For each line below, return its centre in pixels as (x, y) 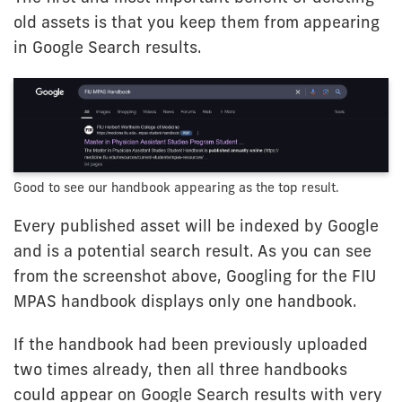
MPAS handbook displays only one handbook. (185, 301)
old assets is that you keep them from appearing (197, 22)
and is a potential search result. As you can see (192, 250)
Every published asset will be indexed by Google (196, 225)
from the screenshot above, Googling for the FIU (195, 275)
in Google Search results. (108, 47)
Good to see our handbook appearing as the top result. (176, 187)
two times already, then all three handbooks (180, 369)
